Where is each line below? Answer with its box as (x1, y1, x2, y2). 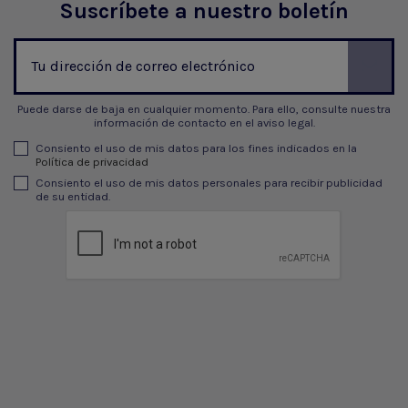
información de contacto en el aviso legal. (93, 116, 315, 130)
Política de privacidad (36, 155, 148, 169)
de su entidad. (36, 189, 110, 204)
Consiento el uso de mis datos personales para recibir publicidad (36, 176, 382, 190)
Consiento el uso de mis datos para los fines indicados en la (36, 141, 357, 156)
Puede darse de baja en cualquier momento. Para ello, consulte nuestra (17, 102, 391, 117)
